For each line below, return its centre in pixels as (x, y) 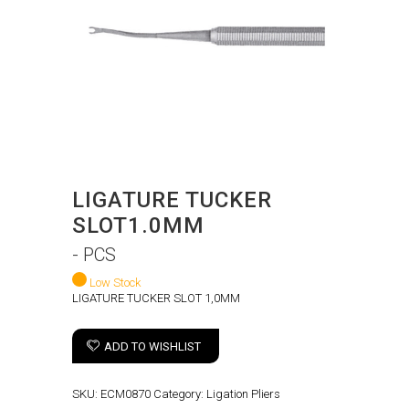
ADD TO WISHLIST (152, 346)
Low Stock (115, 283)
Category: (180, 394)
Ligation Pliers (243, 394)
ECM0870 (126, 394)
